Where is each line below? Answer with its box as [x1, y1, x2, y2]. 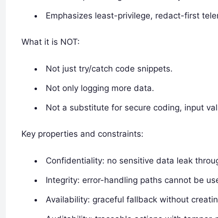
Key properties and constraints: [21, 128, 144, 139]
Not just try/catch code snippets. [46, 64, 173, 74]
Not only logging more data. [46, 83, 155, 93]
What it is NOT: [21, 37, 80, 47]
